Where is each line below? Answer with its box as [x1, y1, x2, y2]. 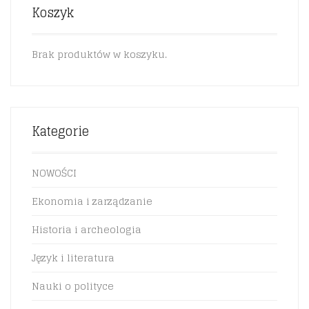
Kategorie [32, 120, 89, 142]
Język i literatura [32, 249, 114, 266]
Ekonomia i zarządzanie [32, 192, 152, 210]
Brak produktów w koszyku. [32, 46, 167, 63]
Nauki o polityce [32, 277, 114, 295]
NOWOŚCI [32, 164, 77, 181]
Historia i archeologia [32, 221, 141, 238]
